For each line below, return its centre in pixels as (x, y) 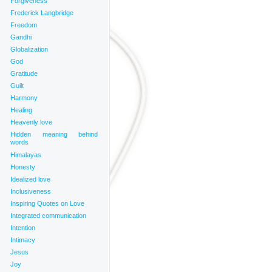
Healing (21, 110)
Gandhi (21, 37)
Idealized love (30, 179)
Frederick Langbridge (42, 13)
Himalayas (26, 155)
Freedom (24, 25)
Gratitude (24, 73)
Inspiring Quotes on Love (47, 203)
